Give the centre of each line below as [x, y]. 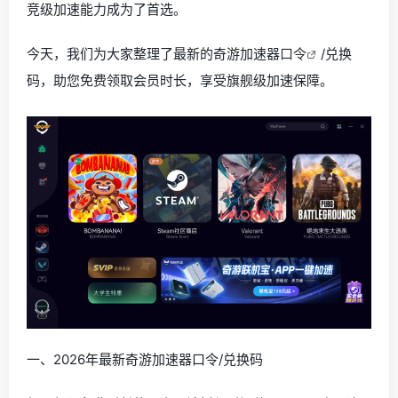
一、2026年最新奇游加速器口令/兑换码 [145, 359]
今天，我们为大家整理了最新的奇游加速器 [153, 54]
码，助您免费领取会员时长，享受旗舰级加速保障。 [180, 80]
